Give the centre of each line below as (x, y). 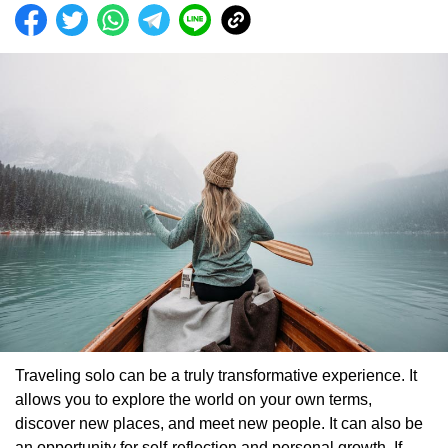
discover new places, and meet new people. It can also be (219, 423)
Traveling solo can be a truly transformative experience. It (216, 375)
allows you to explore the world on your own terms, (193, 399)
